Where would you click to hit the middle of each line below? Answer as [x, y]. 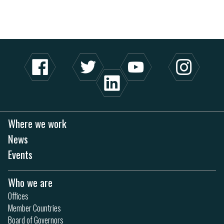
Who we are [30, 182]
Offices [18, 196]
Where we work [37, 123]
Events [20, 154]
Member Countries [34, 208]
